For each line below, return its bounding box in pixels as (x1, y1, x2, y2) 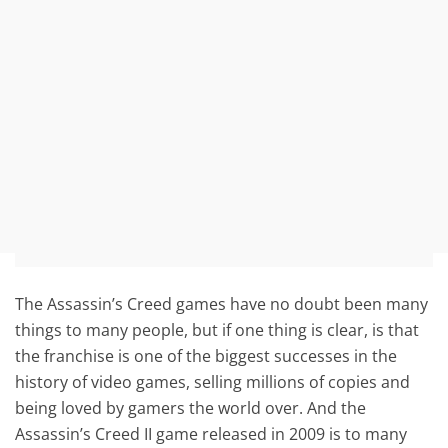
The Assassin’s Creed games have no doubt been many (15, 292, 429, 315)
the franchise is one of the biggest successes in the (15, 344, 398, 367)
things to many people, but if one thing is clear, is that (15, 318, 420, 341)
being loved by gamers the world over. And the (15, 396, 367, 419)
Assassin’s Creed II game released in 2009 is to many (15, 422, 408, 445)
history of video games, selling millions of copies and (15, 370, 411, 393)
